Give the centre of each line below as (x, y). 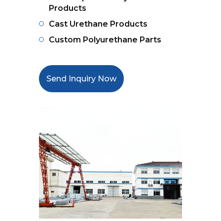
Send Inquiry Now (81, 78)
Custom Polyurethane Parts (105, 39)
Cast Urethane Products (98, 24)
